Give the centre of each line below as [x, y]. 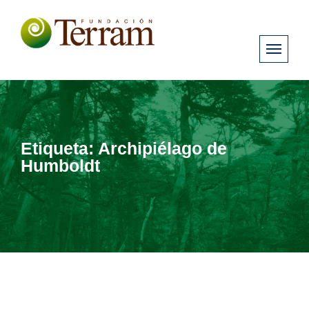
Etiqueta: [59, 149]
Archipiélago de [162, 149]
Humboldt [60, 166]
